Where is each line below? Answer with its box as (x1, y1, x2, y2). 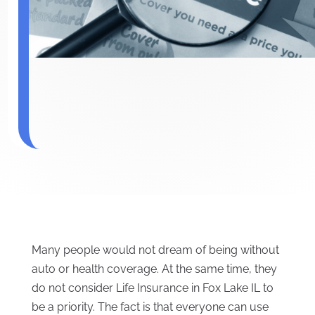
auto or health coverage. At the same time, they (31, 262, 277, 276)
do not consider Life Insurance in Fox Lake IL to (31, 281, 274, 295)
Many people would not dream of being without (31, 243, 279, 257)
